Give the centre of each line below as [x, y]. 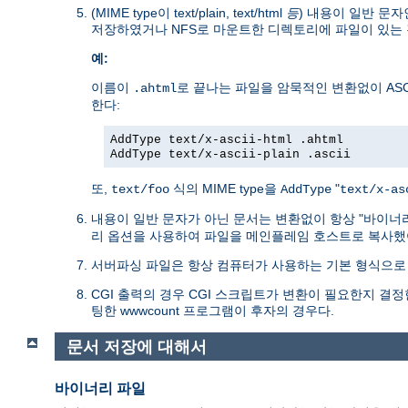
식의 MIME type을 [225, 188]
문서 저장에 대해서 [136, 347]
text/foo [140, 189]
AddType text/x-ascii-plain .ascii [230, 154]
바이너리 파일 [100, 389]
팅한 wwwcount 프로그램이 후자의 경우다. [213, 310]
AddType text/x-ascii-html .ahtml [227, 139]
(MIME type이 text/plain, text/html [189, 12]
